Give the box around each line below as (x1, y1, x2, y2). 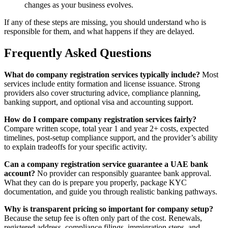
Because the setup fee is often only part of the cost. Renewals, (4, 213, 202, 222)
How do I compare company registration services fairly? (4, 115, 196, 124)
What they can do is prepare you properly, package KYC (4, 178, 187, 187)
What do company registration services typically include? (4, 70, 200, 79)
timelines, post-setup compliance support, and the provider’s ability (4, 133, 218, 142)
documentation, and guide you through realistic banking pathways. (4, 187, 217, 196)
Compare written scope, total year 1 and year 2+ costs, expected (4, 124, 209, 133)
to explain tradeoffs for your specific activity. (4, 142, 147, 151)
